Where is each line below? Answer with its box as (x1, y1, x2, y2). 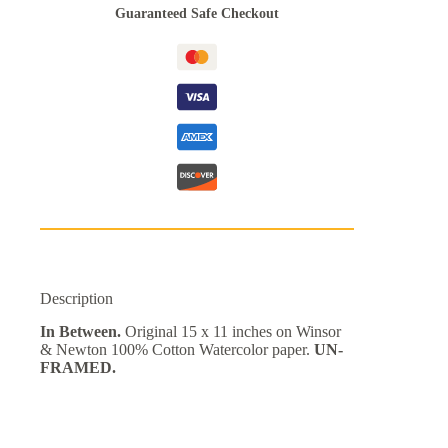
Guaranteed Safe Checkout (115, 6, 280, 22)
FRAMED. (40, 359, 116, 377)
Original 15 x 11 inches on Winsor (121, 323, 341, 341)
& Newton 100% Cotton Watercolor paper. (40, 341, 314, 359)
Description (40, 290, 113, 308)
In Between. (40, 323, 121, 341)
